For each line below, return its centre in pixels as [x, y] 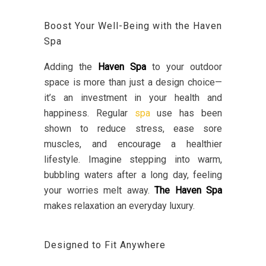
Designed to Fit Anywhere [105, 245]
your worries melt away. [99, 191]
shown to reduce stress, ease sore [133, 129]
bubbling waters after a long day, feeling [133, 175]
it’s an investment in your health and [133, 98]
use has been [186, 113]
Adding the [71, 67]
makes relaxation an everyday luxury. [119, 206]
